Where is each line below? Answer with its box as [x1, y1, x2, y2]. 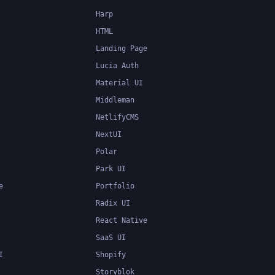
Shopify [96, 250, 126, 259]
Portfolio [96, 181, 134, 190]
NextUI [96, 130, 122, 139]
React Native [96, 215, 147, 225]
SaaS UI [96, 233, 126, 242]
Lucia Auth [96, 61, 139, 70]
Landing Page [96, 44, 147, 53]
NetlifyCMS [96, 112, 139, 122]
